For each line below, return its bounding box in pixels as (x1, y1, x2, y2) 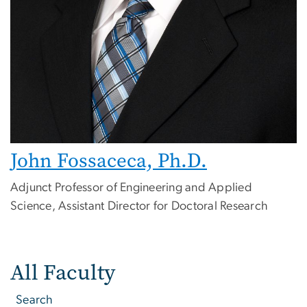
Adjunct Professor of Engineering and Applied (10, 181, 252, 194)
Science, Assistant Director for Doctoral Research (10, 199, 269, 212)
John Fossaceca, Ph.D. (10, 147, 207, 174)
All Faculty (10, 257, 115, 287)
